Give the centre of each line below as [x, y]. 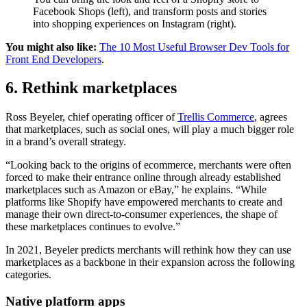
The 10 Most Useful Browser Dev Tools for [194, 47]
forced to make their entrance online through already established [143, 177]
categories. [28, 275]
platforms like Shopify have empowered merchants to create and [144, 202]
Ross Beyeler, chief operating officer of [91, 117]
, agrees [271, 117]
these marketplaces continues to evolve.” [94, 227]
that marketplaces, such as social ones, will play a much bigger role [150, 130]
